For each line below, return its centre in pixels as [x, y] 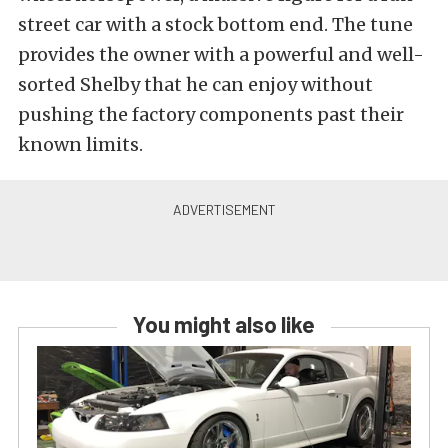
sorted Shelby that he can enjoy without [195, 85]
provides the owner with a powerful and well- [221, 55]
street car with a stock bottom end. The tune [215, 25]
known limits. [80, 145]
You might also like [224, 324]
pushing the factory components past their [211, 115]
